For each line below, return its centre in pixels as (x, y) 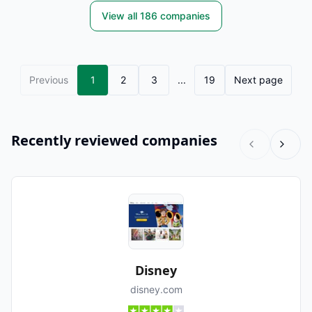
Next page (258, 80)
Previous (49, 80)
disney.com (156, 289)
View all (121, 16)
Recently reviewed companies (114, 140)
